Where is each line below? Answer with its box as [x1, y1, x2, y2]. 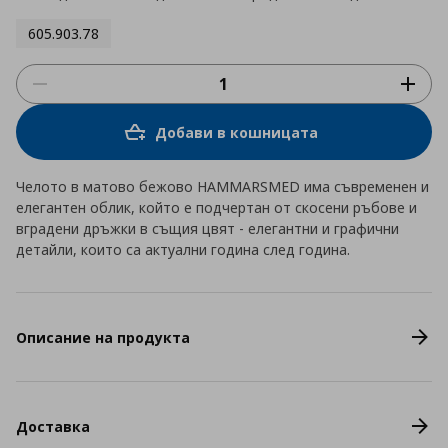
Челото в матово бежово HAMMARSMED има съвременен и [16, 177, 429, 196]
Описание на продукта [16, 327, 190, 347]
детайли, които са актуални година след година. [16, 240, 350, 259]
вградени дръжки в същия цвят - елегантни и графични [16, 219, 399, 238]
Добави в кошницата [154, 122, 318, 142]
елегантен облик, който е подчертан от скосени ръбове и [16, 198, 417, 217]
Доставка [16, 416, 90, 436]
